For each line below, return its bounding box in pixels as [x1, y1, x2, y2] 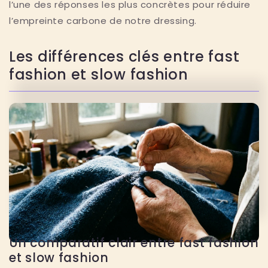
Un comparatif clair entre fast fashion [9, 234, 259, 252]
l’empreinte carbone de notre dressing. [9, 14, 197, 27]
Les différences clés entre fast [9, 46, 240, 66]
